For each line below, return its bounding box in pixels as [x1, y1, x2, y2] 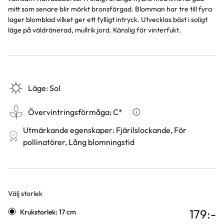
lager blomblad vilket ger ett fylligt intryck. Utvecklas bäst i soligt [8, 15, 207, 24]
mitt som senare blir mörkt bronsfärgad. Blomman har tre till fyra [8, 4, 212, 13]
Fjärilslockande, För [116, 125, 187, 135]
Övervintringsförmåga [28, 107, 109, 117]
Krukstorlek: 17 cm [20, 207, 76, 216]
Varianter [7, 199, 46, 211]
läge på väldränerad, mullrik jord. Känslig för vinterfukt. [8, 25, 181, 34]
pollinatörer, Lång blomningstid [23, 137, 135, 147]
